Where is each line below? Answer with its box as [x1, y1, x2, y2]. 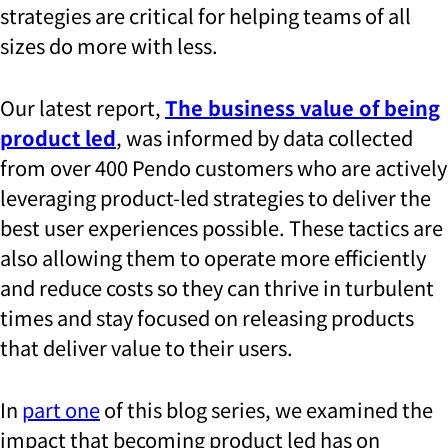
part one [22, 395, 100, 425]
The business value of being [165, 93, 440, 123]
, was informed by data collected [116, 123, 413, 153]
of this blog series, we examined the [100, 395, 433, 425]
